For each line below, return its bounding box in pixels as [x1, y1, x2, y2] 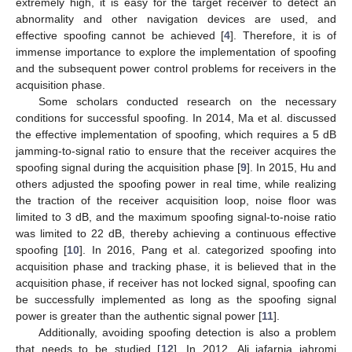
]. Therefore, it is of [230, 28, 337, 42]
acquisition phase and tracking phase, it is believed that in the [16, 259, 336, 273]
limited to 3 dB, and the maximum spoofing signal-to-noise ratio [16, 210, 336, 223]
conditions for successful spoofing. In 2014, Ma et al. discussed [16, 111, 336, 124]
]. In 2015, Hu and [246, 160, 337, 174]
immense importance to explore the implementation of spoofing [16, 45, 336, 58]
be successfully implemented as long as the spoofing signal [16, 292, 336, 306]
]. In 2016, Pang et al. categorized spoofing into [79, 243, 337, 256]
